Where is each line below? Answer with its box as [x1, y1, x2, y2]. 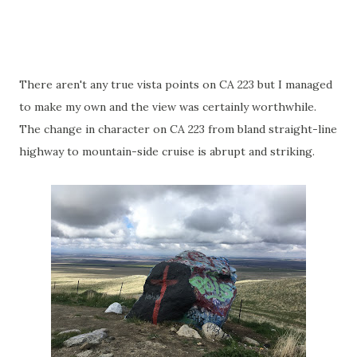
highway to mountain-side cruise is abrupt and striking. [19, 144, 315, 159]
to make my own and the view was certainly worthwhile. [19, 100, 320, 114]
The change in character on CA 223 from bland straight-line [19, 122, 337, 136]
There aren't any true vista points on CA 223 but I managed [19, 77, 332, 92]
